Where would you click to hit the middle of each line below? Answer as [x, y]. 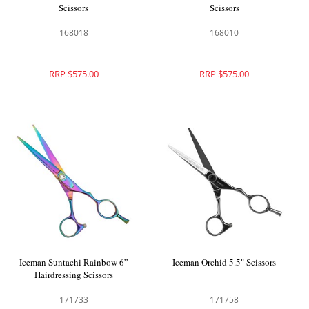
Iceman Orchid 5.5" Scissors [225, 262]
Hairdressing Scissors [73, 274]
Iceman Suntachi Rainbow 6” [73, 262]
